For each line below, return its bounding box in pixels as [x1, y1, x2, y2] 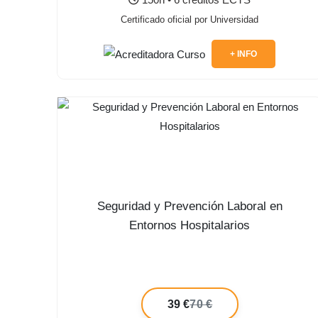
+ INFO [230, 49, 258, 59]
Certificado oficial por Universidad [121, 14, 259, 25]
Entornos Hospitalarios [129, 219, 251, 232]
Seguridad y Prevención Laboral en [97, 199, 283, 213]
